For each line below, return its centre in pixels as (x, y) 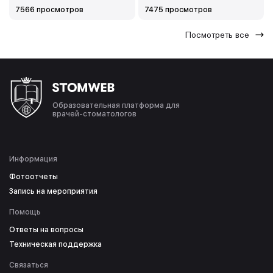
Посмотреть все (217, 35)
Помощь (25, 212)
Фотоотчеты (34, 177)
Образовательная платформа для (116, 106)
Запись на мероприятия (53, 192)
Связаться (29, 265)
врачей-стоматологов (94, 114)
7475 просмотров (178, 10)
